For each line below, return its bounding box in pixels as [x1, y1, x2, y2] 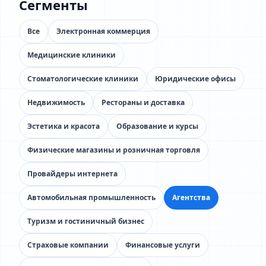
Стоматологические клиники [27, 74, 138, 84]
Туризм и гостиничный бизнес [27, 216, 144, 226]
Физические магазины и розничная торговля [27, 145, 200, 155]
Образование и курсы [116, 121, 198, 131]
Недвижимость [27, 97, 85, 107]
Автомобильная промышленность [27, 192, 156, 202]
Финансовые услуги [125, 240, 200, 250]
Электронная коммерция [56, 26, 150, 36]
